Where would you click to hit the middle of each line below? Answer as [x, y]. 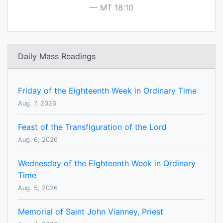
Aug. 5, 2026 [38, 188]
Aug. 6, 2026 [38, 140]
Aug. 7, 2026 [37, 104]
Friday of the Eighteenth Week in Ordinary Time [107, 91]
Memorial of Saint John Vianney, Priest [91, 212]
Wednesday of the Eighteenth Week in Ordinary [107, 164]
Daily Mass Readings [57, 56]
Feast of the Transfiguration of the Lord [92, 127]
